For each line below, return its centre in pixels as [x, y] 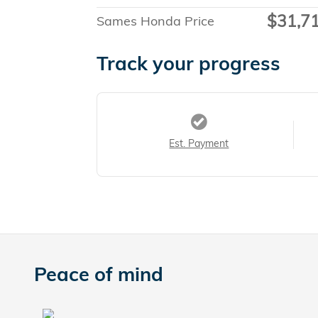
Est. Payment [199, 143]
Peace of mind [99, 274]
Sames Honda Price [155, 21]
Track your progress [188, 64]
